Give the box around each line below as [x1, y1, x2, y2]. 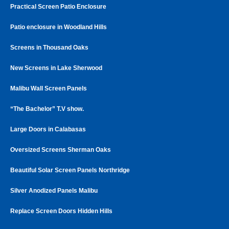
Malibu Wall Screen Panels [10, 84, 87, 92]
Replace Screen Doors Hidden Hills [10, 207, 112, 215]
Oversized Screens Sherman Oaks [10, 146, 111, 153]
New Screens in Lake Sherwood [10, 64, 102, 72]
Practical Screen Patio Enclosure [10, 3, 106, 10]
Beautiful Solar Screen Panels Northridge [10, 166, 130, 174]
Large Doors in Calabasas [10, 125, 86, 133]
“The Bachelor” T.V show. [10, 105, 84, 112]
